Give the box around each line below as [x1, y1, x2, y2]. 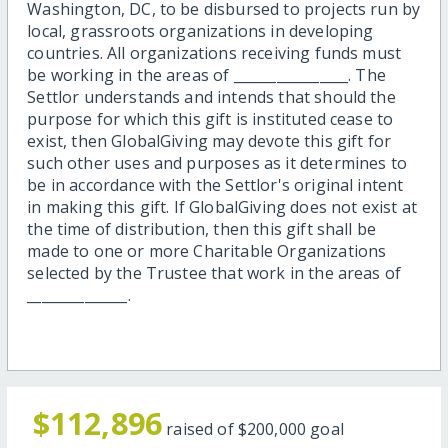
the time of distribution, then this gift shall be [27, 218, 377, 241]
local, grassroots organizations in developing [27, 20, 374, 43]
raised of [166, 418, 238, 441]
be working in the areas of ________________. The [27, 64, 386, 87]
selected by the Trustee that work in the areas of [27, 262, 402, 285]
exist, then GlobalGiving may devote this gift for [27, 130, 392, 153]
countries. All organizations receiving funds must [27, 42, 402, 65]
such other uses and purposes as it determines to [27, 152, 407, 175]
